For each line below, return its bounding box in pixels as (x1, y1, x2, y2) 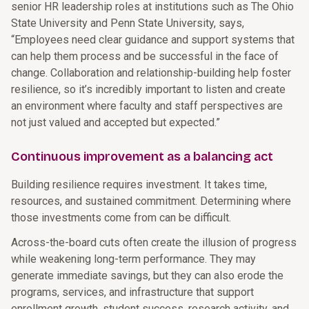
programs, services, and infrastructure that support (11, 286, 254, 299)
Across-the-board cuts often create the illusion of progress (11, 236, 297, 249)
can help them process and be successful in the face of (11, 50, 279, 63)
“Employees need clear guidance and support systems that (11, 33, 295, 46)
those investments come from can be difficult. (11, 211, 231, 224)
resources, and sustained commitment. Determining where (11, 195, 291, 208)
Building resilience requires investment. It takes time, (11, 178, 267, 191)
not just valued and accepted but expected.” (11, 116, 220, 129)
